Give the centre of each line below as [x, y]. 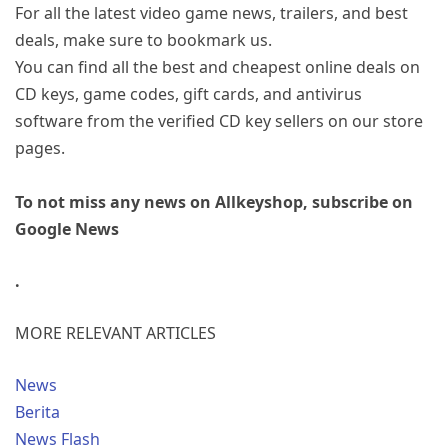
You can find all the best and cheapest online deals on [217, 66]
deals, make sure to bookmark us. [143, 39]
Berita [37, 411]
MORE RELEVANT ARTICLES [115, 332]
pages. [40, 147]
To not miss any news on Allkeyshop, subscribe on [214, 201]
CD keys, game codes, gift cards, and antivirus [188, 93]
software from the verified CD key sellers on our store [219, 120]
